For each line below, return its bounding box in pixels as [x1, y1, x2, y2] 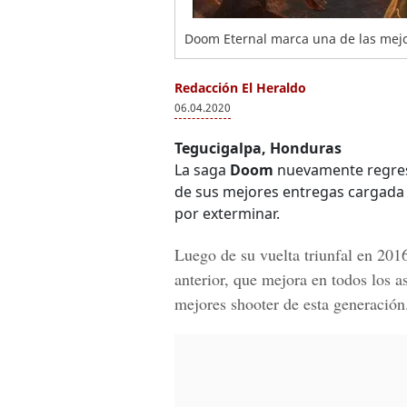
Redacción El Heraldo [174, 79, 306, 96]
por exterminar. [174, 203, 280, 223]
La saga [174, 160, 230, 180]
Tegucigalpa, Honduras [174, 138, 342, 158]
